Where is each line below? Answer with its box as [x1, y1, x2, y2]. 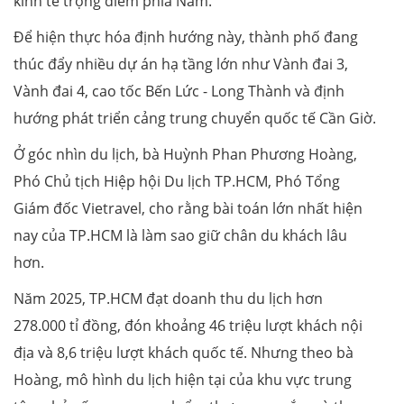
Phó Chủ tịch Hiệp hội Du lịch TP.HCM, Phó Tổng [14, 171, 340, 192]
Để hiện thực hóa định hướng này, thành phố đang [14, 27, 358, 48]
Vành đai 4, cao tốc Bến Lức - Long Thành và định [14, 81, 344, 102]
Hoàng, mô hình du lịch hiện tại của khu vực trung [14, 370, 352, 390]
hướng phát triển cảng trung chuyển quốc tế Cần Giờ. [14, 108, 376, 129]
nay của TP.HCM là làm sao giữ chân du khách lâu [14, 225, 347, 246]
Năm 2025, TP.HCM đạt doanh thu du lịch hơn [14, 289, 323, 309]
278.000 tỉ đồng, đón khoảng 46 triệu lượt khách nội [14, 316, 363, 336]
